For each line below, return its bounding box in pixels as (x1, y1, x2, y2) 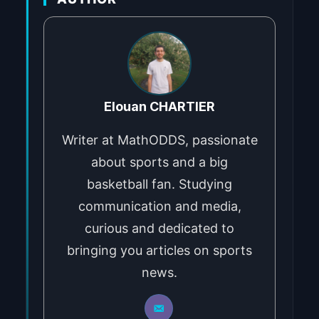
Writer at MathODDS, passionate (61, 132, 258, 147)
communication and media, (78, 198, 241, 214)
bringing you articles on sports (67, 242, 252, 258)
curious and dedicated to (85, 220, 234, 236)
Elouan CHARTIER (104, 98, 215, 114)
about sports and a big (91, 154, 228, 169)
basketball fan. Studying (87, 176, 232, 192)
